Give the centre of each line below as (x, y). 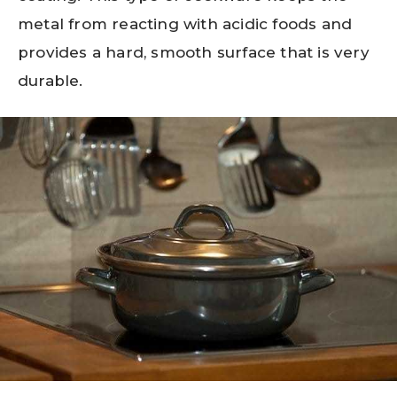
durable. (51, 80)
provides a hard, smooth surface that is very (194, 52)
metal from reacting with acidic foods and (185, 23)
